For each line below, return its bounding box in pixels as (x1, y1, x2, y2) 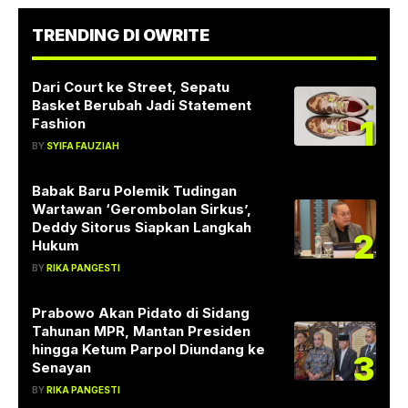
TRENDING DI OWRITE (32, 25, 209, 45)
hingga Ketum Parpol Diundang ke (32, 340, 265, 358)
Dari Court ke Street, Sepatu (32, 77, 229, 96)
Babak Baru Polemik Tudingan (32, 181, 237, 199)
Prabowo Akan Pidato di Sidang (32, 303, 250, 321)
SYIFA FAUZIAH (46, 139, 119, 151)
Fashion (32, 114, 86, 132)
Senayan (32, 358, 91, 376)
